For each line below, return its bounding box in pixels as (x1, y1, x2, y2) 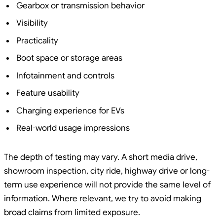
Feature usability (16, 88, 79, 99)
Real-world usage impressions (16, 123, 130, 134)
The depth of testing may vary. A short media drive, (4, 151, 197, 162)
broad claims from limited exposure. (4, 207, 140, 218)
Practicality (16, 35, 58, 46)
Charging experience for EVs (16, 105, 124, 116)
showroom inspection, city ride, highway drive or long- (4, 165, 210, 176)
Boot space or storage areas (16, 53, 122, 64)
